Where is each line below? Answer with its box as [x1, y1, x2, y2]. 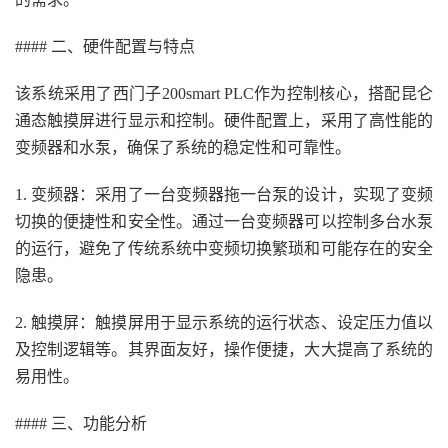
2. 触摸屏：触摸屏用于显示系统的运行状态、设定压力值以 [15, 314, 433, 331]
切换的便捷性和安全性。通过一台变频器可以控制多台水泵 [15, 213, 433, 230]
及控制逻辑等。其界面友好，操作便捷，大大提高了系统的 [15, 341, 433, 358]
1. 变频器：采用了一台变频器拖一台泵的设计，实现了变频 [15, 186, 433, 203]
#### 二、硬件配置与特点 [15, 38, 195, 55]
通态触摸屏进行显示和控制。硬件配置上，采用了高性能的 [15, 112, 433, 129]
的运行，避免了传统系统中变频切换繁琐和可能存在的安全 [15, 240, 433, 257]
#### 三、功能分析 [15, 415, 147, 432]
